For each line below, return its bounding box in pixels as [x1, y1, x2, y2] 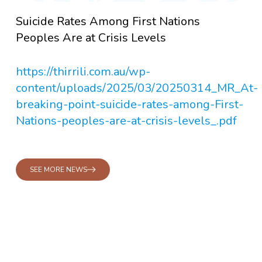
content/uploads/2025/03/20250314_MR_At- [15, 80, 258, 96]
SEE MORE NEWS [29, 164, 87, 174]
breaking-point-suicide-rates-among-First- [15, 96, 243, 113]
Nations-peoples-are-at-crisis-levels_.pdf [15, 113, 237, 129]
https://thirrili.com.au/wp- [15, 64, 150, 80]
